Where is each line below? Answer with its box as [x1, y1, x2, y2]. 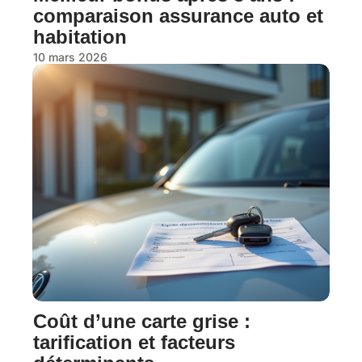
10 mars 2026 [33, 49, 107, 64]
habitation [33, 25, 127, 48]
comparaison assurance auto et [33, 4, 323, 27]
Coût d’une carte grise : [33, 310, 250, 333]
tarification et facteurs [33, 331, 235, 354]
